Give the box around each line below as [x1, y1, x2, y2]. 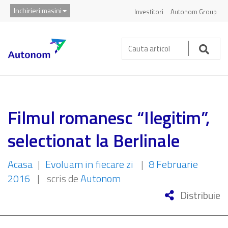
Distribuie [178, 187, 220, 203]
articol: [121, 50, 151, 66]
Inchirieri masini [14, 5, 62, 16]
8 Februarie [149, 156, 198, 172]
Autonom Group [170, 7, 217, 17]
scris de [47, 170, 80, 186]
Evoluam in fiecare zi [45, 156, 133, 172]
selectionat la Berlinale [8, 127, 180, 154]
